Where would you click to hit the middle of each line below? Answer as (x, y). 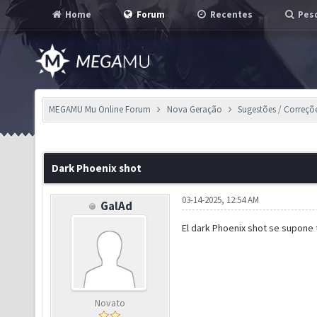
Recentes (230, 15)
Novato (110, 303)
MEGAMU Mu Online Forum (100, 109)
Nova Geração (194, 109)
